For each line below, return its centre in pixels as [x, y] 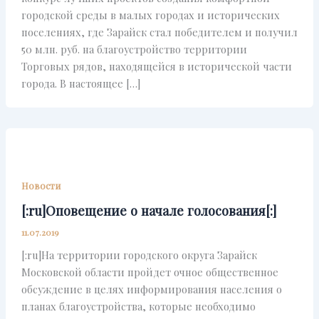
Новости [41, 186]
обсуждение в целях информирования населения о [151, 289]
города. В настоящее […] [80, 84]
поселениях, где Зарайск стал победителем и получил [159, 32]
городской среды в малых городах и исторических [150, 15]
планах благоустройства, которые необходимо [138, 307]
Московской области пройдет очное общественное [150, 272]
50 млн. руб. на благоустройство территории [134, 49]
